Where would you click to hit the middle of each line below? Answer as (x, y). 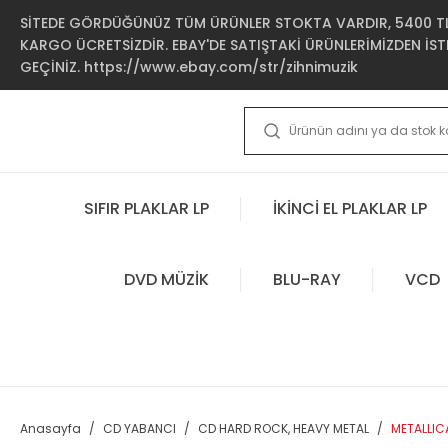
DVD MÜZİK (166, 279)
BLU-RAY (306, 279)
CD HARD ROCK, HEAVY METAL (283, 428)
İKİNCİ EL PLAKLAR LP (350, 208)
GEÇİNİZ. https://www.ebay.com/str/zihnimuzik (189, 67)
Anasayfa (50, 428)
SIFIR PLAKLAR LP (146, 208)
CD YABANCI (139, 428)
